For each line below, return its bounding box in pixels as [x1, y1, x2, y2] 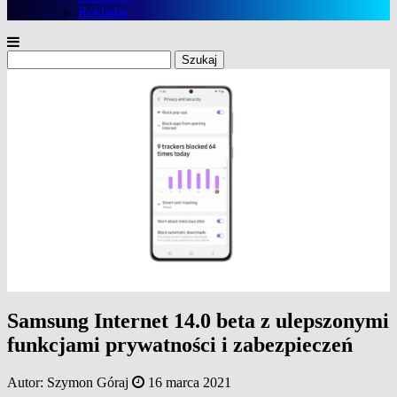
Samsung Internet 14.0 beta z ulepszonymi [7, 309, 389, 333]
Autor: [7, 375, 47, 391]
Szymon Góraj [47, 375, 128, 391]
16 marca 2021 [148, 375, 231, 391]
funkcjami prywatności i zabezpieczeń [7, 333, 353, 357]
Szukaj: [6, 50, 48, 65]
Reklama [78, 4, 128, 19]
